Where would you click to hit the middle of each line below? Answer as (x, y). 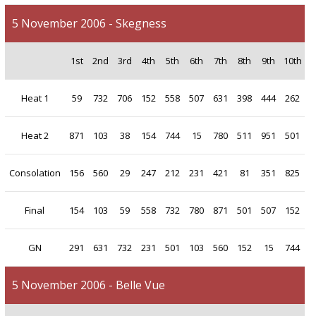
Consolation (35, 173)
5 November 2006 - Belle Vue (88, 285)
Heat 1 (35, 98)
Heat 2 (35, 136)
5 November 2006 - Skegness (89, 24)
